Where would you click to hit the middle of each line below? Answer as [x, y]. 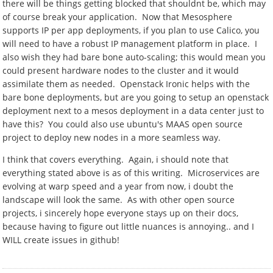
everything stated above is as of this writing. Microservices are [131, 173]
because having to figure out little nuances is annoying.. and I [129, 226]
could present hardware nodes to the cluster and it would [121, 70]
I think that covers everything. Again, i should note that [116, 159]
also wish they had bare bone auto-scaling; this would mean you [134, 57]
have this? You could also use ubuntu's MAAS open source [123, 124]
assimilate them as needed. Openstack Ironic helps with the [126, 84]
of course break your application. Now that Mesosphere [118, 17]
